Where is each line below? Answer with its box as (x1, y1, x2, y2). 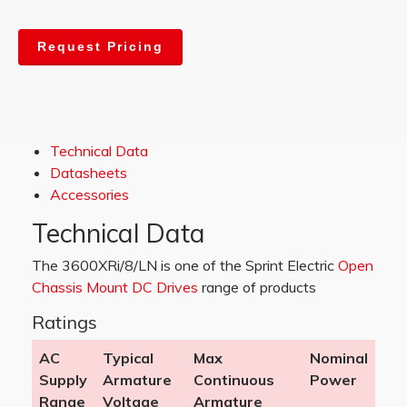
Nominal (310, 349, 368, 367)
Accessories (50, 185, 129, 203)
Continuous (194, 371, 274, 389)
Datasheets (50, 164, 127, 182)
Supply (39, 371, 87, 389)
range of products (198, 278, 316, 296)
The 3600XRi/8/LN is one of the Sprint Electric (32, 256, 338, 274)
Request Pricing (37, 39, 164, 54)
